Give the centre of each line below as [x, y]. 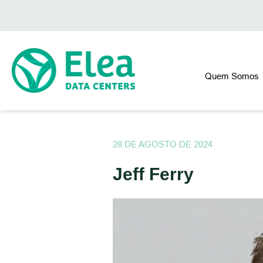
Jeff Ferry [153, 174]
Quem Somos [233, 77]
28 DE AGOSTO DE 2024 [163, 144]
